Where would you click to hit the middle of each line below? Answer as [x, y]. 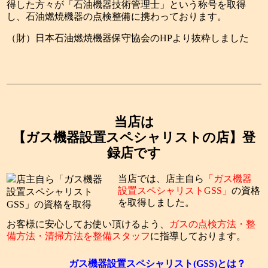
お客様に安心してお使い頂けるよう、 [88, 224]
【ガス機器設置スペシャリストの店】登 [134, 138]
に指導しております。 [198, 236]
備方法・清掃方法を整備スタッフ [79, 236]
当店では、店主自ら [161, 179]
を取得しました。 [156, 203]
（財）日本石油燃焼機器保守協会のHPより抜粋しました [128, 38]
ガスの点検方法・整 [213, 224]
